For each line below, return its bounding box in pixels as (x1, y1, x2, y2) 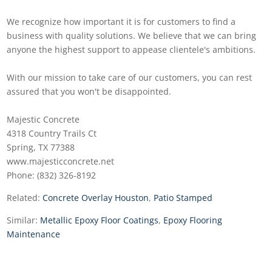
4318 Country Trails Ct (7, 127, 97, 139)
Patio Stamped (154, 191, 213, 203)
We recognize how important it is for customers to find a (7, 15, 236, 27)
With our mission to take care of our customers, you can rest (7, 71, 253, 83)
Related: (7, 191, 43, 203)
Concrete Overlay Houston (42, 191, 149, 203)
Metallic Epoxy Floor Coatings (40, 214, 159, 226)
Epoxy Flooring (163, 214, 223, 226)
